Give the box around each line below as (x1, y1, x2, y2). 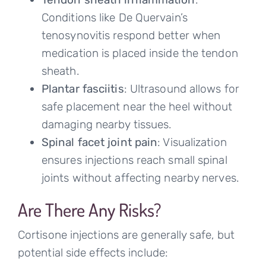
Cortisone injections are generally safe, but (17, 228, 235, 242)
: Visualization (157, 135, 227, 150)
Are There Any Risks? (17, 198, 161, 221)
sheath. (41, 64, 80, 78)
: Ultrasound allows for (123, 82, 239, 96)
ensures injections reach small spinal (41, 153, 227, 167)
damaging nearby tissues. (41, 118, 172, 132)
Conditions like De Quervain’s (41, 11, 188, 25)
